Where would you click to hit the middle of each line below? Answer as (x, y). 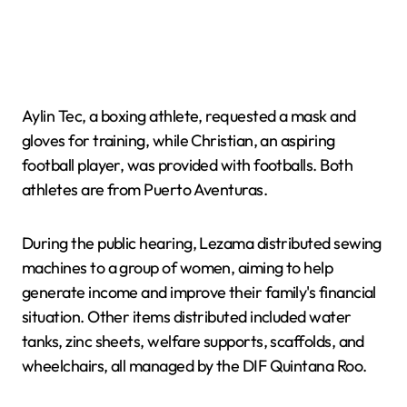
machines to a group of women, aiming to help (178, 268)
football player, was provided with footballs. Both (187, 165)
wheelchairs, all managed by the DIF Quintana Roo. (194, 366)
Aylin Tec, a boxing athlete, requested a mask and (189, 116)
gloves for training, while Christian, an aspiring (179, 140)
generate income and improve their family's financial (199, 292)
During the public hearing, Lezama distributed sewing (202, 243)
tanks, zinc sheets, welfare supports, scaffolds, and (193, 341)
